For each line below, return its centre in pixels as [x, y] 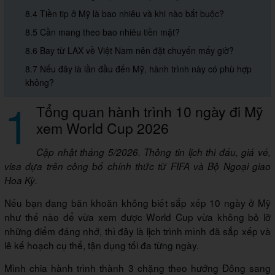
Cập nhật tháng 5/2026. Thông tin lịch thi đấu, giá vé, [153, 152]
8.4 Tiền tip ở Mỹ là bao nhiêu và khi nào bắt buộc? [125, 14]
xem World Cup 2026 [103, 128]
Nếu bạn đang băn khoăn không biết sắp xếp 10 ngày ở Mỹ [137, 203]
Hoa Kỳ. [21, 180]
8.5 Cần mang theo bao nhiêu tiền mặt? [103, 32]
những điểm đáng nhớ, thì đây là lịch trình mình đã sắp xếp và [137, 231]
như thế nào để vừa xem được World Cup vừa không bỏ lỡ [137, 217]
